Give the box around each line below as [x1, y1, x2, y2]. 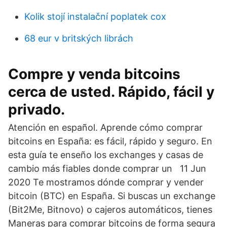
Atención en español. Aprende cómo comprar [8, 122, 203, 133]
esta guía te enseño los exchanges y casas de [8, 149, 203, 160]
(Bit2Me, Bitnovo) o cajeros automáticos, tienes [8, 204, 215, 215]
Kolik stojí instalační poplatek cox [24, 11, 166, 22]
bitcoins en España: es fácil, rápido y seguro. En [8, 136, 212, 146]
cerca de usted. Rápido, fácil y [8, 83, 214, 100]
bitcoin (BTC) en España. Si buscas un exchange [8, 191, 215, 201]
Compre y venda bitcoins [8, 65, 180, 83]
